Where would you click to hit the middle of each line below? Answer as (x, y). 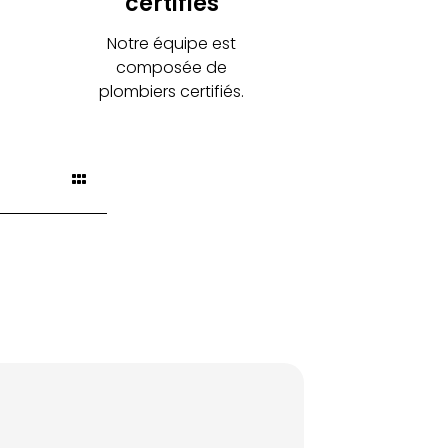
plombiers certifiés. (172, 91)
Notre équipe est (172, 43)
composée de (172, 67)
